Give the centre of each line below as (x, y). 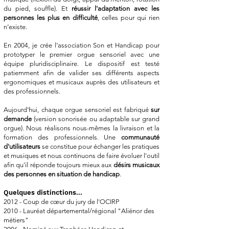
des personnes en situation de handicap (62, 174)
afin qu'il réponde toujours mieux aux (59, 165)
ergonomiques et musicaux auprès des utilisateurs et (82, 82)
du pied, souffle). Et (38, 8)
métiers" (16, 220)
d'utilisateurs (22, 146)
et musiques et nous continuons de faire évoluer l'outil (82, 156)
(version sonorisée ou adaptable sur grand (96, 119)
